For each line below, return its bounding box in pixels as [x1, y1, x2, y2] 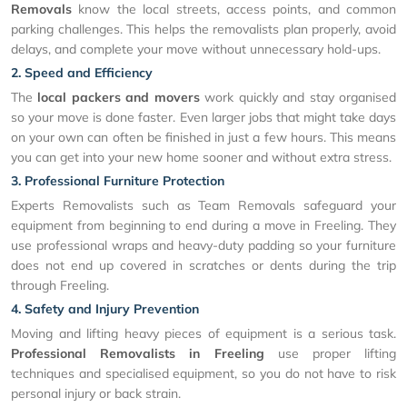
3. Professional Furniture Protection [11, 173, 224, 190]
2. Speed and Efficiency [11, 65, 153, 82]
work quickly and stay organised [199, 89, 397, 106]
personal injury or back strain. [11, 385, 181, 402]
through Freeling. [11, 277, 109, 294]
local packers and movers [37, 89, 200, 106]
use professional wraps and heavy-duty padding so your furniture [11, 237, 396, 254]
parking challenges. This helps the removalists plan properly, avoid [11, 21, 396, 38]
